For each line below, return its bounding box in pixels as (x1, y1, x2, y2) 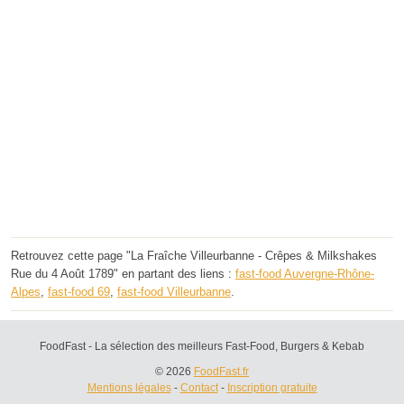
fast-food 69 (48, 285, 110, 299)
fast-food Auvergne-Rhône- (235, 267, 374, 281)
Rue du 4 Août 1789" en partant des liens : (11, 267, 235, 281)
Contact (179, 381, 218, 395)
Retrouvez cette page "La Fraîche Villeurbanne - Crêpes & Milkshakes (11, 249, 377, 263)
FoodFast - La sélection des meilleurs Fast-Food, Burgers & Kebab (40, 340, 364, 353)
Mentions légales (87, 381, 171, 395)
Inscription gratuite (226, 381, 317, 395)
